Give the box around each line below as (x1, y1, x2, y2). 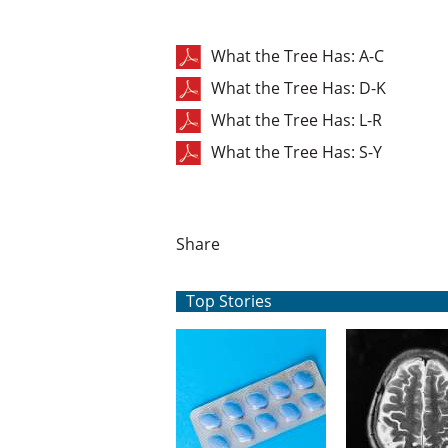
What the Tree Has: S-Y (210, 141, 382, 163)
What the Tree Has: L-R (210, 109, 382, 131)
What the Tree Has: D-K (210, 77, 386, 99)
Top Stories (185, 290, 272, 312)
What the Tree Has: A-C (210, 45, 384, 67)
